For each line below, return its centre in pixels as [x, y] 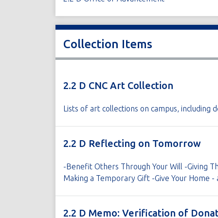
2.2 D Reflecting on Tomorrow [132, 143]
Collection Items [108, 44]
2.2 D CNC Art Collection [118, 85]
